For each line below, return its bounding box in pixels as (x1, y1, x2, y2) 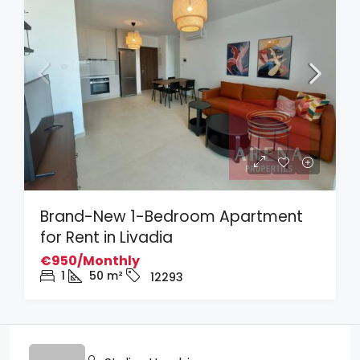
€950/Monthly (40, 252, 140, 270)
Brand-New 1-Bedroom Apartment (40, 206, 303, 227)
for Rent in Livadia (40, 227, 173, 248)
